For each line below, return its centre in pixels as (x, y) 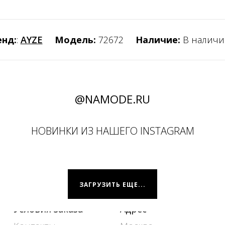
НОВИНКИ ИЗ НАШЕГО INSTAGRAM (113, 131)
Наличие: (158, 40)
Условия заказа (48, 209)
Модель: (75, 40)
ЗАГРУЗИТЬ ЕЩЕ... (113, 185)
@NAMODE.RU (113, 99)
